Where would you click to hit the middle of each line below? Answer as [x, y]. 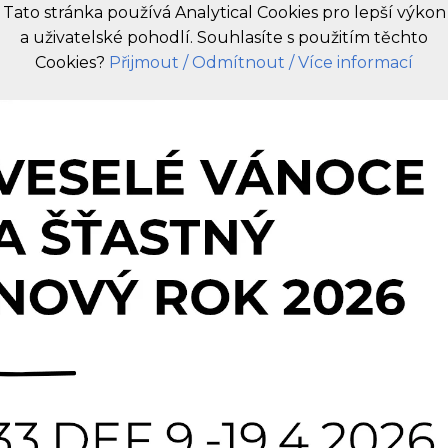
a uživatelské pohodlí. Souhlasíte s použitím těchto [224, 37]
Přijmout [144, 62]
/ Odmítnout [234, 62]
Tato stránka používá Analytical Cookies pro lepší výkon [224, 12]
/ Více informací [351, 62]
